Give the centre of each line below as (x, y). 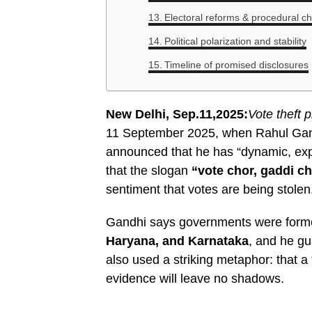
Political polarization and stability (235, 41)
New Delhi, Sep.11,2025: (177, 115)
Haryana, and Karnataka (177, 241)
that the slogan (149, 171)
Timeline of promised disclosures (236, 65)
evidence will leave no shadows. (195, 279)
